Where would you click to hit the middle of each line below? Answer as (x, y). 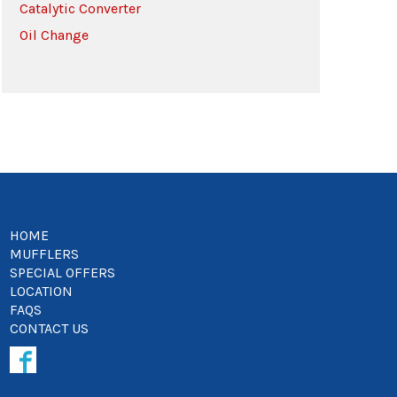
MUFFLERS (44, 254)
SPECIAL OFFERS (62, 272)
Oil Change (54, 35)
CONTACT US (49, 328)
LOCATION (41, 291)
